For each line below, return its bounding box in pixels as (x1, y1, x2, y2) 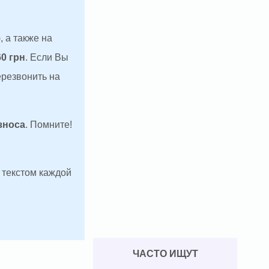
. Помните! (25, 119, 72, 130)
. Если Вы (25, 52, 68, 63)
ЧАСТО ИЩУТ (132, 249, 198, 259)
